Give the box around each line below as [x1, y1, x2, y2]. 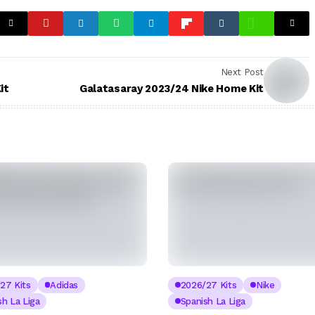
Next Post [220, 67, 264, 78]
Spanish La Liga [180, 295, 245, 307]
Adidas [50, 279, 79, 290]
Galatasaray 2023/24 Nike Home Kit [79, 82, 264, 96]
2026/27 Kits [180, 279, 237, 290]
